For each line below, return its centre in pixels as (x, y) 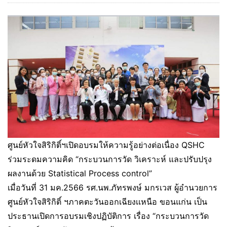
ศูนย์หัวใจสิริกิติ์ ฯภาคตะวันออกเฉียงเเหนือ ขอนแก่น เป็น (107, 201)
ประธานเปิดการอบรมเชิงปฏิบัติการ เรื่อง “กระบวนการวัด (108, 216)
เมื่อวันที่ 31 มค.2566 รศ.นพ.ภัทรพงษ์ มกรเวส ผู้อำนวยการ (112, 187)
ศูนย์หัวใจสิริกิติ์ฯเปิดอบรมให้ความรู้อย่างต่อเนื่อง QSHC (106, 145)
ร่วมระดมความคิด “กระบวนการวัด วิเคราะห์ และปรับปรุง (110, 159)
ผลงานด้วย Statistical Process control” (80, 173)
